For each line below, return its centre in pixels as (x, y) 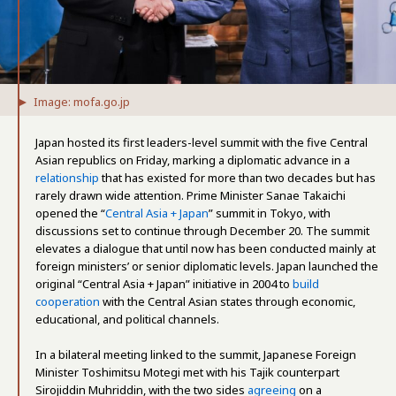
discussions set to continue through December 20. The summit (202, 230)
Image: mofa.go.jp (82, 101)
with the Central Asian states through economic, (228, 301)
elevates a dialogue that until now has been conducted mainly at (206, 248)
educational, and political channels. (127, 319)
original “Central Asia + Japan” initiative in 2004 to (164, 283)
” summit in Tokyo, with (270, 213)
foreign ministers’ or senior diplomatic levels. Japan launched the (207, 266)
